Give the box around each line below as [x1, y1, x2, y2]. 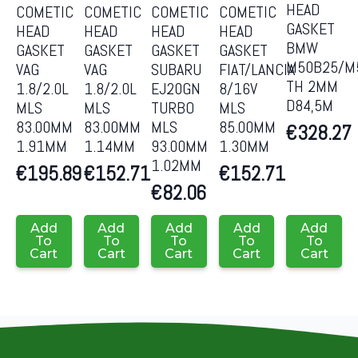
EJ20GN [151, 78, 201, 99]
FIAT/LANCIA [218, 58, 295, 80]
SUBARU [151, 58, 202, 80]
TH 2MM [286, 76, 339, 97]
